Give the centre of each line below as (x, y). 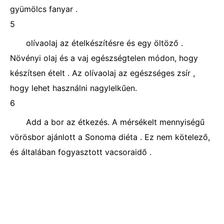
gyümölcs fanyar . (44, 9)
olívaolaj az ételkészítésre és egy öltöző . (104, 43)
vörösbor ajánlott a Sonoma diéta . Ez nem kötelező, (110, 137)
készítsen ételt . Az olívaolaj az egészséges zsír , (102, 73)
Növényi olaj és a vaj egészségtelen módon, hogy (104, 58)
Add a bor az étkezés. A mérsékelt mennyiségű (115, 122)
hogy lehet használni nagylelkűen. (73, 88)
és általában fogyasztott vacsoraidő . (81, 152)
